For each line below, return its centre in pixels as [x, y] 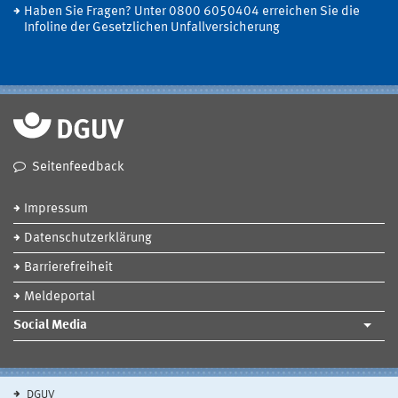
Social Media [50, 325]
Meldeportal [60, 297]
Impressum [56, 209]
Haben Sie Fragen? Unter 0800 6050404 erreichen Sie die [192, 12]
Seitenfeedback [78, 167]
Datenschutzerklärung [88, 238]
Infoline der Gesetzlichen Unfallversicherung [152, 28]
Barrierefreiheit [68, 267]
